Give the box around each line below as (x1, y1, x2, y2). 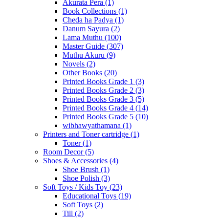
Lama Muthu (63, 33, 105, 42)
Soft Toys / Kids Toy (43, 183, 109, 192)
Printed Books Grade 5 (63, 112, 135, 121)
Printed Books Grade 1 (63, 77, 135, 86)
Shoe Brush (63, 165, 101, 174)
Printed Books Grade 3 (63, 95, 135, 104)
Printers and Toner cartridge (43, 130, 131, 139)
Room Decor (43, 148, 85, 156)
